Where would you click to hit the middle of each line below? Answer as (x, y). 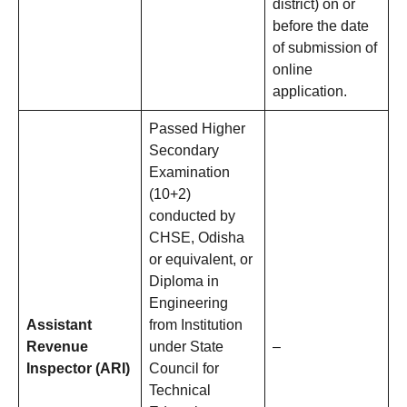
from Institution (196, 325)
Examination (189, 173)
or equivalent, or (201, 260)
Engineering (189, 303)
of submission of (325, 48)
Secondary (184, 151)
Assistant (59, 325)
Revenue (57, 347)
